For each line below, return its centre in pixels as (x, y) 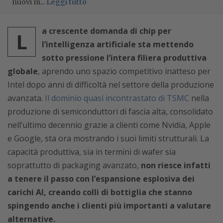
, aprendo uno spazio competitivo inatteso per (124, 71)
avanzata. (26, 98)
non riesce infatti (176, 165)
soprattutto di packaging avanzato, (74, 165)
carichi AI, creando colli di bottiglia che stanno (100, 192)
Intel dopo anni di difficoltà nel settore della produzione (111, 85)
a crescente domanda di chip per (107, 31)
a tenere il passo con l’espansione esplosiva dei (101, 179)
